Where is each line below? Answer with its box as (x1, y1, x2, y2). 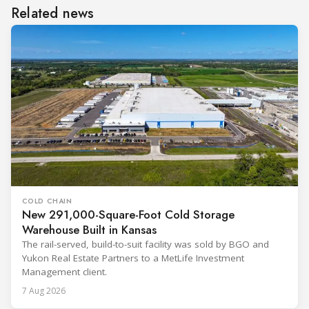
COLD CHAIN (22, 196, 72, 207)
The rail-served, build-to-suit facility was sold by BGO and (22, 238, 269, 251)
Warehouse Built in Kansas (22, 221, 157, 239)
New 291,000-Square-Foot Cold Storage (22, 206, 235, 223)
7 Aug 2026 (22, 285, 66, 297)
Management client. (22, 266, 107, 279)
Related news (11, 3, 94, 24)
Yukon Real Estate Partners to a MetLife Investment (22, 252, 244, 265)
